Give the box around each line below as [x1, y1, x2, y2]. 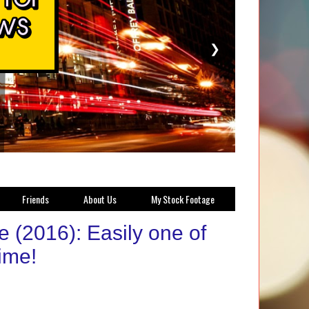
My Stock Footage [151, 192, 215, 206]
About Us [83, 192, 117, 206]
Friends [22, 192, 49, 206]
